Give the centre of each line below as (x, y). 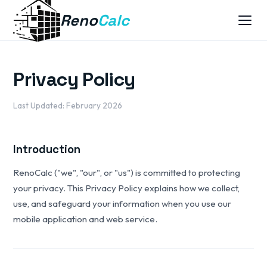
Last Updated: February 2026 (68, 105)
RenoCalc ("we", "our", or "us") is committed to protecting (127, 173)
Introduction (47, 149)
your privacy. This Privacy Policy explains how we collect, (127, 188)
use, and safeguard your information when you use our (122, 204)
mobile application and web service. (86, 219)
